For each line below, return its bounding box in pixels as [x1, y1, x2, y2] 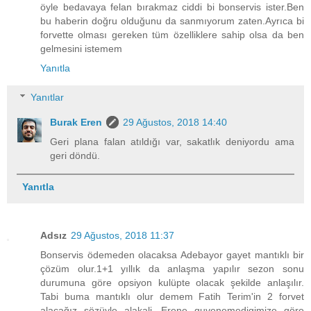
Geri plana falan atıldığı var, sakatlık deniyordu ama [50, 135, 294, 147]
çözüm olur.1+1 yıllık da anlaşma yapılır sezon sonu [40, 263, 304, 275]
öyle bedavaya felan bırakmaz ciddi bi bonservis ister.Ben [40, 1, 304, 13]
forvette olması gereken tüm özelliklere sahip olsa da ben [40, 29, 304, 41]
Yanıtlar [31, 91, 65, 103]
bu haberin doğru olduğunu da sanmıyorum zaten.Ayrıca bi [40, 15, 304, 27]
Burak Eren [50, 116, 103, 128]
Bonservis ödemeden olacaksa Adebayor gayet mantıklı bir [40, 249, 304, 261]
